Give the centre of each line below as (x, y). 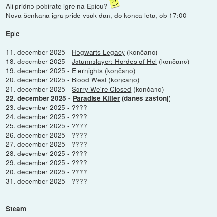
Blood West (89, 79)
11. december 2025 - (39, 52)
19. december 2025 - (39, 70)
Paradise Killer (96, 98)
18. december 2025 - (39, 61)
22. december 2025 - (39, 98)
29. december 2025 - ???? (47, 162)
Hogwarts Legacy (99, 52)
